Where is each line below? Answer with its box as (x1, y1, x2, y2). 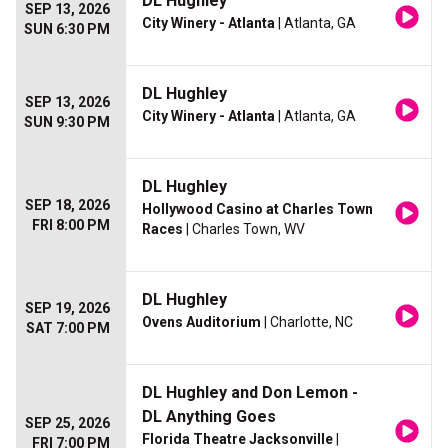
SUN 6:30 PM (24, 21, 110, 38)
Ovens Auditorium (142, 314, 261, 331)
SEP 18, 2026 (25, 197, 110, 214)
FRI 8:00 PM (32, 217, 110, 234)
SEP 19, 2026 (25, 300, 110, 317)
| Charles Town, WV (183, 221, 305, 238)
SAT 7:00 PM (26, 320, 110, 337)
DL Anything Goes (142, 407, 276, 427)
